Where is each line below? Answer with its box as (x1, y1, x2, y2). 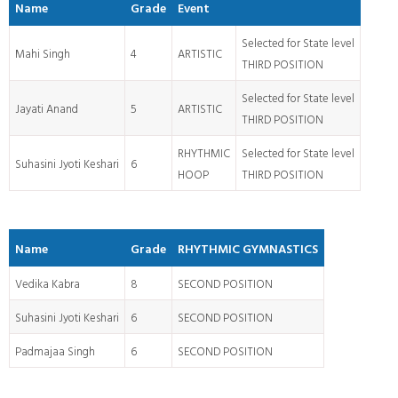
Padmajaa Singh (15, 343, 95, 364)
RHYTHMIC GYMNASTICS (178, 239, 318, 263)
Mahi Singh (15, 45, 70, 67)
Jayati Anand (15, 100, 78, 122)
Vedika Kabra (15, 275, 80, 297)
